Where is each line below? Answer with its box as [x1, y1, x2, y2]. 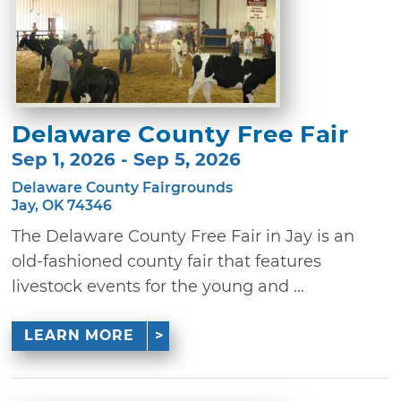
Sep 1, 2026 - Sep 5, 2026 [12, 149, 242, 171]
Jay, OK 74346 [12, 197, 113, 215]
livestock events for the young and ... [12, 277, 305, 297]
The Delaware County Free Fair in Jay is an [12, 226, 355, 247]
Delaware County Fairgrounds [12, 179, 234, 197]
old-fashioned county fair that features [12, 252, 322, 272]
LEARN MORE [23, 327, 134, 345]
